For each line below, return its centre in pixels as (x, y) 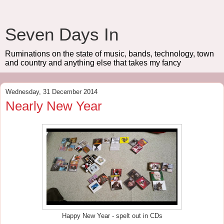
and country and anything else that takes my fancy (93, 63)
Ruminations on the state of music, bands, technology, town (109, 54)
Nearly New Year (54, 106)
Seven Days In (62, 34)
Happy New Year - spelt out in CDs (112, 216)
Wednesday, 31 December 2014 (51, 92)
